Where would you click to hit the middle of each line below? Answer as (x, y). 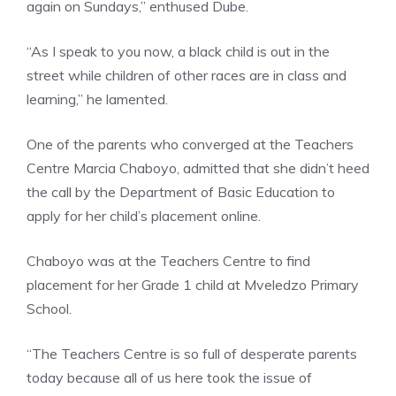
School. (49, 308)
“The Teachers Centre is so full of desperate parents (192, 353)
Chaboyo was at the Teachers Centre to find (168, 260)
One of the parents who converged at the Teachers (190, 144)
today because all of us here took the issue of (169, 377)
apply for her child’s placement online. (144, 215)
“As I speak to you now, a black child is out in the (178, 51)
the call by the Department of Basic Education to (181, 191)
